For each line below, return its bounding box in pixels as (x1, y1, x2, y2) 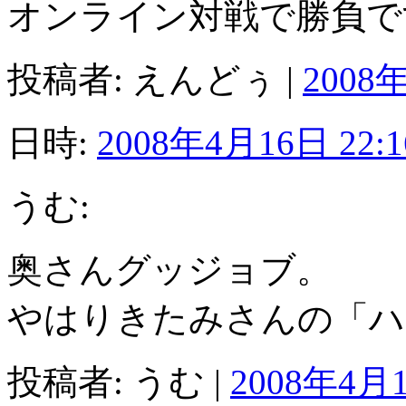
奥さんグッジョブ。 (7, 249, 332, 289)
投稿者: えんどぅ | (7, 59, 303, 99)
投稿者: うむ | (7, 362, 230, 401)
